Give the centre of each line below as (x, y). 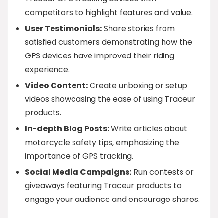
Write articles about (148, 129)
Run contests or (163, 172)
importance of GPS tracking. (79, 156)
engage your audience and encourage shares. (112, 199)
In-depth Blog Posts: (67, 129)
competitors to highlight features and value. (109, 12)
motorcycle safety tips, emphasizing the (102, 142)
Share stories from (138, 28)
